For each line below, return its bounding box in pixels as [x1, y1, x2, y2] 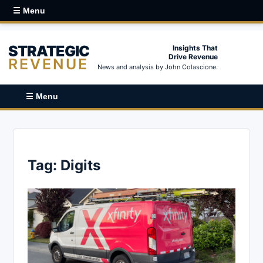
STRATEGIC [8, 42, 89, 60]
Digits [60, 156, 100, 174]
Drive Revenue [168, 52, 218, 61]
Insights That [173, 43, 218, 52]
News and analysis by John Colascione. [97, 63, 218, 71]
